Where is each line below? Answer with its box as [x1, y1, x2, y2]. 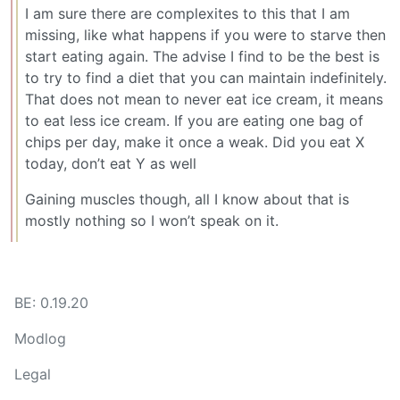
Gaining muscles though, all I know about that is [25, 189, 349, 208]
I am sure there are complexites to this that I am [25, 4, 350, 22]
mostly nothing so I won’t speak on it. [25, 211, 279, 229]
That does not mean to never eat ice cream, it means [25, 89, 383, 108]
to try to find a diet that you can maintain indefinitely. [25, 68, 387, 87]
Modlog [14, 329, 66, 347]
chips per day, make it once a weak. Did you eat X [25, 132, 364, 151]
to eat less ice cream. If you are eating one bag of [25, 111, 363, 129]
